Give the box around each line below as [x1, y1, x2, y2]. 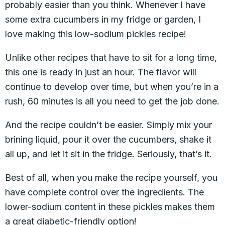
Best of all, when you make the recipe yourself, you [5, 172, 217, 183]
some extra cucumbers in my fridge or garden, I [5, 14, 201, 25]
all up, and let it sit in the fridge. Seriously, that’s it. [5, 149, 212, 159]
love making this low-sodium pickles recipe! [5, 29, 186, 39]
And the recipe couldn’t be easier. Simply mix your [5, 120, 212, 130]
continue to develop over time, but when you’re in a [5, 81, 218, 92]
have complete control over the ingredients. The [5, 187, 204, 197]
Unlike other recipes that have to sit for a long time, [5, 52, 217, 63]
